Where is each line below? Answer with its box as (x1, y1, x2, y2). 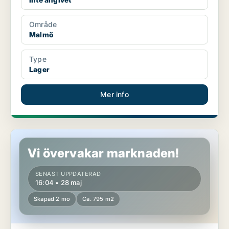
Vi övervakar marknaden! (28, 146, 179, 161)
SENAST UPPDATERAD (35, 170, 101, 178)
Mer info (100, 90, 129, 99)
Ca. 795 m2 (82, 195, 114, 203)
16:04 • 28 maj (35, 178, 82, 187)
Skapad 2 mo (34, 195, 71, 203)
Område (29, 20, 57, 29)
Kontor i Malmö (11, 129, 61, 139)
